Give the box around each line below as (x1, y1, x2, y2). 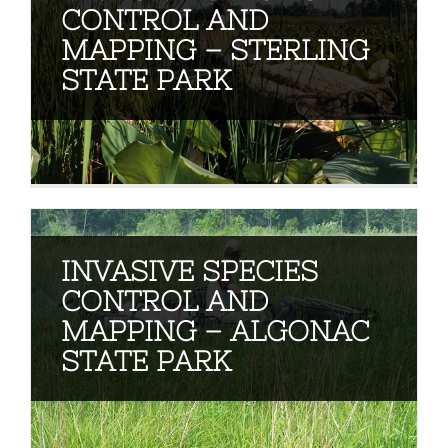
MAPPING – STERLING (60, 33, 369, 66)
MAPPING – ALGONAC (60, 314, 369, 347)
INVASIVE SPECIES (60, 254, 318, 287)
